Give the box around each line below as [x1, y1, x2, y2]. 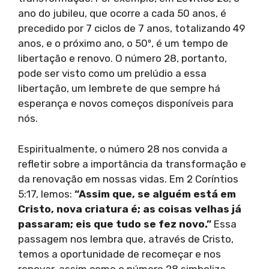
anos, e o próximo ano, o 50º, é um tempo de [18, 37, 228, 50]
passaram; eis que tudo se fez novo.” [18, 217, 211, 230]
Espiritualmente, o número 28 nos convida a [18, 142, 228, 155]
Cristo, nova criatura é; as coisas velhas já [18, 202, 241, 215]
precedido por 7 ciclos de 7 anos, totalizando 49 [18, 22, 245, 35]
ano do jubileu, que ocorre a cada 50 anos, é [18, 7, 226, 20]
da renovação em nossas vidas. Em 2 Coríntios [18, 172, 238, 185]
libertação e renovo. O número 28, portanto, [18, 52, 227, 65]
